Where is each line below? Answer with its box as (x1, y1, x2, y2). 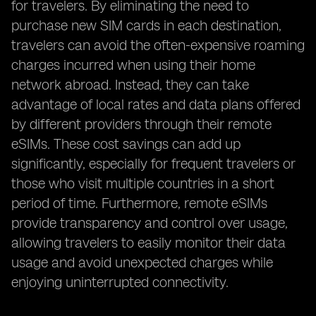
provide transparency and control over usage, (11, 214, 288, 231)
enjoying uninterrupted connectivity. (11, 274, 229, 291)
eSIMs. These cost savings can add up (11, 135, 241, 152)
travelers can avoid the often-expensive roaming (11, 37, 305, 54)
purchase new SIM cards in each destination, (11, 17, 281, 34)
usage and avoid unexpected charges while (11, 254, 273, 271)
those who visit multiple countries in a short (11, 175, 274, 192)
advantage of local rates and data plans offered (11, 96, 300, 113)
